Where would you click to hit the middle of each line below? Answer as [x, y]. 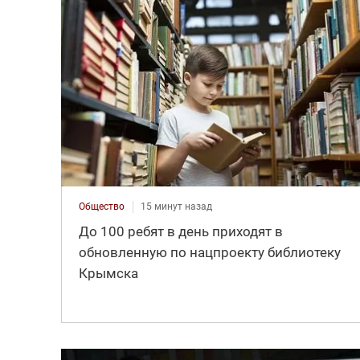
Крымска [108, 274]
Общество [101, 207]
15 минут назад [176, 207]
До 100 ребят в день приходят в [180, 232]
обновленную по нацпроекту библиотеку [209, 253]
